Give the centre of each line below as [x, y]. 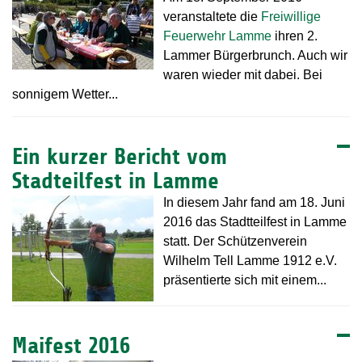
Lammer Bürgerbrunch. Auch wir [255, 56]
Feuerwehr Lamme [217, 36]
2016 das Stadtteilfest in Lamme [255, 222]
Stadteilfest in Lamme [116, 181]
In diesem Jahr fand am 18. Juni [254, 203]
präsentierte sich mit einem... [245, 280]
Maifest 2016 [71, 346]
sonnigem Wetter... [65, 95]
